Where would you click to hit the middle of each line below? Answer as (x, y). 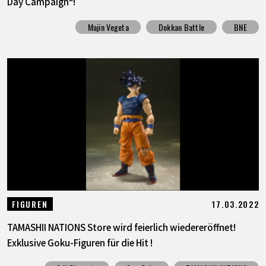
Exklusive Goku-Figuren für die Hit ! (80, 243)
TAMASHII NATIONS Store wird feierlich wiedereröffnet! (121, 227)
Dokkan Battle (181, 27)
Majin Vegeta (108, 27)
